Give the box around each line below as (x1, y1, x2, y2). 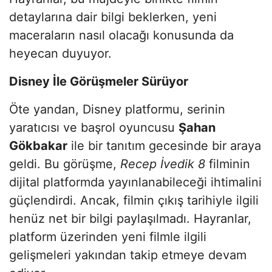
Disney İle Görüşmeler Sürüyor (9, 73, 188, 89)
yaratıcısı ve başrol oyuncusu (9, 120, 178, 135)
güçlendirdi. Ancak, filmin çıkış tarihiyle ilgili (9, 192, 259, 208)
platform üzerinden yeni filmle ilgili (9, 229, 206, 244)
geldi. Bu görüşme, (9, 156, 120, 171)
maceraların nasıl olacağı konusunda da (9, 27, 234, 42)
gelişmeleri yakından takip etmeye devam (9, 247, 246, 262)
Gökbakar (9, 138, 67, 153)
